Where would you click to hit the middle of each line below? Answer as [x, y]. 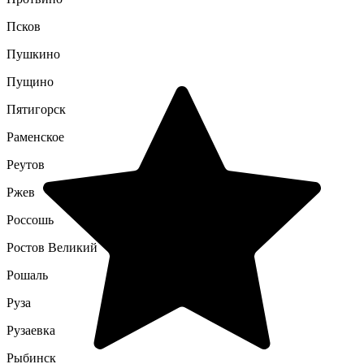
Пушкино [33, 54]
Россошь [30, 220]
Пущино [30, 82]
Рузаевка [31, 330]
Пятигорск [36, 109]
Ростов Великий [52, 247]
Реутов [26, 165]
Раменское [35, 137]
